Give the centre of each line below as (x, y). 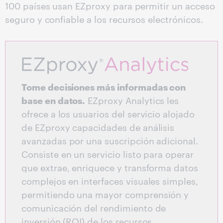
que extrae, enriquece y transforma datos (110, 167)
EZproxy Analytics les (132, 100)
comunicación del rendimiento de (94, 208)
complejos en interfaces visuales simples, (110, 181)
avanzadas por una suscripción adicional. (110, 140)
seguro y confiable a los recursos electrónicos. (104, 19)
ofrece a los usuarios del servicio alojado (108, 113)
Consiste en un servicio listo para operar (108, 154)
